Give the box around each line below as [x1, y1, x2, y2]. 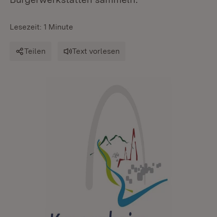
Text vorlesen [72, 46, 120, 56]
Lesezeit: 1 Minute [10, 22, 73, 31]
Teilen [24, 46, 46, 56]
